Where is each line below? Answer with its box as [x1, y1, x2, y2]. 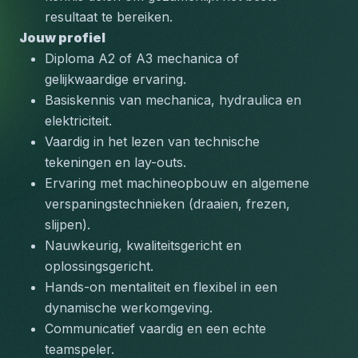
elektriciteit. [45, 113, 112, 129]
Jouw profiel [19, 30, 105, 46]
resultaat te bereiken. [45, 9, 173, 25]
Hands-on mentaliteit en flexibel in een [45, 279, 277, 295]
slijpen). [45, 217, 90, 233]
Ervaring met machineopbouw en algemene [45, 175, 309, 191]
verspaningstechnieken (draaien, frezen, [45, 196, 290, 212]
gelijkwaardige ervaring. [45, 71, 186, 87]
